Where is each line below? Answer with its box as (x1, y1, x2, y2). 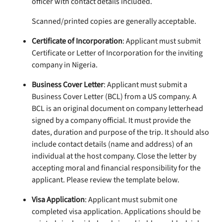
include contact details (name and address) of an (32, 139, 193, 150)
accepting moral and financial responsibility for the (32, 163, 201, 174)
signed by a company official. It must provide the (32, 115, 191, 126)
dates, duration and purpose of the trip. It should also (32, 127, 209, 138)
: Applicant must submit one (85, 194, 177, 206)
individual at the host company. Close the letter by (32, 151, 196, 162)
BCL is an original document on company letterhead (32, 103, 203, 114)
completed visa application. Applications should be (32, 206, 201, 218)
